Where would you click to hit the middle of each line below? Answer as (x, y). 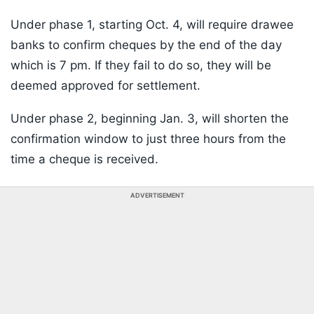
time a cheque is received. (84, 159)
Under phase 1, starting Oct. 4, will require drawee (152, 25)
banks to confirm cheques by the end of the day (146, 45)
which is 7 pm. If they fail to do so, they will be (141, 66)
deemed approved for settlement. (105, 86)
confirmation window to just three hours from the (148, 139)
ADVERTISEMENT (157, 196)
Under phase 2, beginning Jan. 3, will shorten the (150, 119)
